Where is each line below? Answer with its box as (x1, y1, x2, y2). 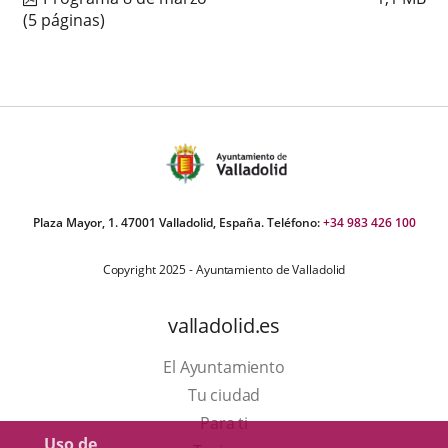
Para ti (200, 411, 248, 434)
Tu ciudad (187, 383, 261, 406)
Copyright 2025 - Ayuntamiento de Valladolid (102, 260, 346, 278)
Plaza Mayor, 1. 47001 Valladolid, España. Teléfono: (32, 213, 323, 231)
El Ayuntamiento (163, 355, 285, 378)
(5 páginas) (22, 8, 105, 31)
